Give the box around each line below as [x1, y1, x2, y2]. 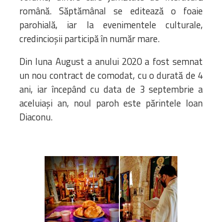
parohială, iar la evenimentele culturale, [19, 17, 203, 32]
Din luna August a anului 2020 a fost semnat [19, 54, 203, 68]
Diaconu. [19, 110, 53, 124]
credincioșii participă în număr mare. [19, 31, 160, 46]
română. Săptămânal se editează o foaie [19, 3, 203, 18]
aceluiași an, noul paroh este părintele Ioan [19, 96, 203, 110]
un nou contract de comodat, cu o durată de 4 [19, 68, 203, 82]
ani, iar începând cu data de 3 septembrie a [19, 82, 203, 96]
